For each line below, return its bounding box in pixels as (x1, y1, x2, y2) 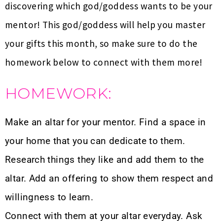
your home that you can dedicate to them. (5, 135, 185, 147)
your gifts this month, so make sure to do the (5, 37, 198, 50)
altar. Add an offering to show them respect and (5, 173, 214, 184)
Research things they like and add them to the (5, 154, 204, 166)
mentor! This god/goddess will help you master (5, 19, 206, 31)
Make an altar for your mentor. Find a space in (5, 116, 206, 128)
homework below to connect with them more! (5, 56, 203, 69)
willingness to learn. (5, 191, 94, 203)
